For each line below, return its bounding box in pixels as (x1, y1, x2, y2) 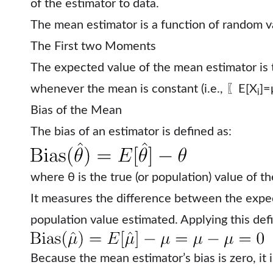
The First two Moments (30, 40, 156, 53)
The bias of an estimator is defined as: (30, 126, 232, 138)
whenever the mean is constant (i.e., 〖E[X (30, 83, 257, 96)
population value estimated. (30, 213, 180, 226)
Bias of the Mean (30, 104, 122, 117)
